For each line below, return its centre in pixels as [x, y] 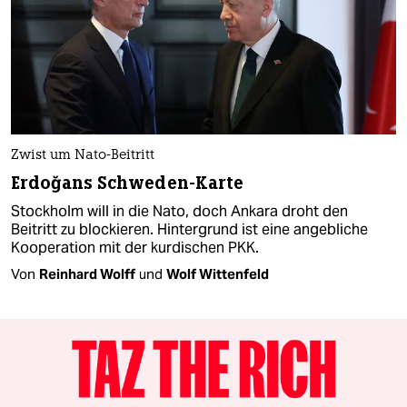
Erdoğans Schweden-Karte [128, 183]
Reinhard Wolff [87, 273]
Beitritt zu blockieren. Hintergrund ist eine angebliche [189, 229]
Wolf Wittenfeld [218, 273]
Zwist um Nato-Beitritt [83, 155]
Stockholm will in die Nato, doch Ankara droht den [179, 211]
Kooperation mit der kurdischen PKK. [135, 247]
